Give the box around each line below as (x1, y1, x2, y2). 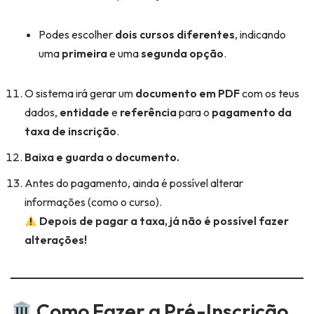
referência (120, 105, 177, 120)
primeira (62, 46, 107, 61)
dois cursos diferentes (115, 27, 235, 42)
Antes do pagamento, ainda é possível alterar (25, 176, 243, 191)
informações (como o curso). (25, 195, 162, 210)
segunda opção (141, 46, 224, 61)
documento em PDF (135, 86, 240, 101)
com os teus (240, 86, 299, 101)
